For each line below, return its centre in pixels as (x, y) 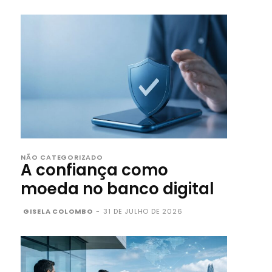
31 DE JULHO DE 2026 (143, 211)
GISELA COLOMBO (58, 211)
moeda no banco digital (117, 189)
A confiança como (94, 170)
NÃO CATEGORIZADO (62, 157)
